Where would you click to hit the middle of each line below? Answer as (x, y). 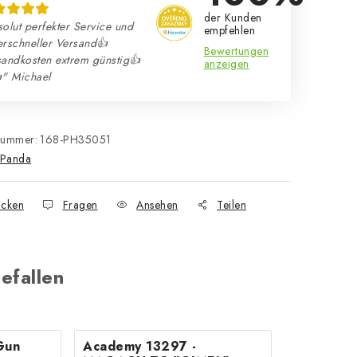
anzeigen (226, 64)
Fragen (80, 205)
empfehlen (229, 30)
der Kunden (233, 18)
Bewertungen (236, 51)
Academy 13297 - (140, 346)
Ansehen (157, 205)
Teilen (231, 205)
